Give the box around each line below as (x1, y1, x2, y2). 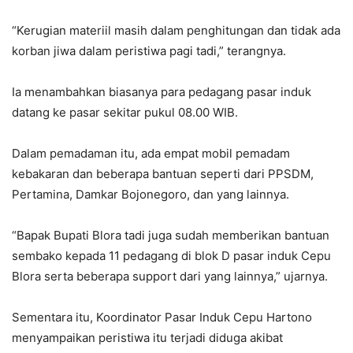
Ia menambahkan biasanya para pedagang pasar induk (12, 84, 311, 100)
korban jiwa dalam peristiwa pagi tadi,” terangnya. (12, 43, 286, 59)
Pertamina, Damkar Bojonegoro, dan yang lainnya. (12, 187, 289, 203)
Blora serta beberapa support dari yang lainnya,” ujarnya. (12, 269, 337, 284)
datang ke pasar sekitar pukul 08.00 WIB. (12, 105, 244, 121)
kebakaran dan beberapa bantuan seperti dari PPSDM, (12, 166, 314, 182)
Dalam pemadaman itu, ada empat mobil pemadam (12, 146, 290, 162)
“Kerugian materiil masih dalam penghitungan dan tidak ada (12, 23, 340, 39)
